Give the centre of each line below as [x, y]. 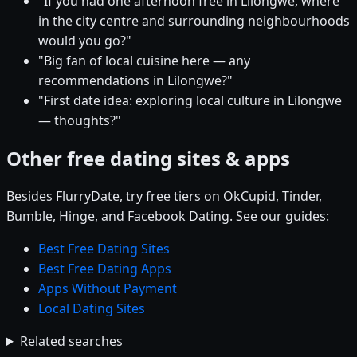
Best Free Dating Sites [104, 249]
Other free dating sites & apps [148, 159]
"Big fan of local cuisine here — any [144, 61]
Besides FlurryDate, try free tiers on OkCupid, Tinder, [164, 196]
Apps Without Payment [108, 289]
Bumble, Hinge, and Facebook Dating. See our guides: [168, 216]
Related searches [71, 341]
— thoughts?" [80, 121]
